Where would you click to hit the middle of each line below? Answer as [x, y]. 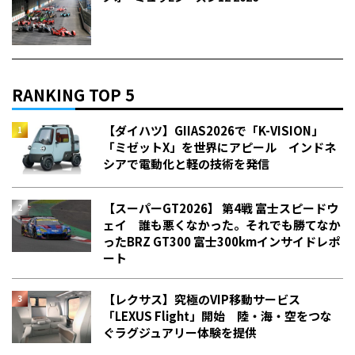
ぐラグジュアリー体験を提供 [180, 332]
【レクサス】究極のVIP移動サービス [202, 299]
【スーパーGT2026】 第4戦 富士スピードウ [221, 208]
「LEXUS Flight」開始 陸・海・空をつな [218, 315]
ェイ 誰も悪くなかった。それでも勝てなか [222, 224]
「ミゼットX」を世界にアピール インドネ [219, 147]
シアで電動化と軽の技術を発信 [186, 163]
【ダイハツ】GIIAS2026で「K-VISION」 [213, 130]
